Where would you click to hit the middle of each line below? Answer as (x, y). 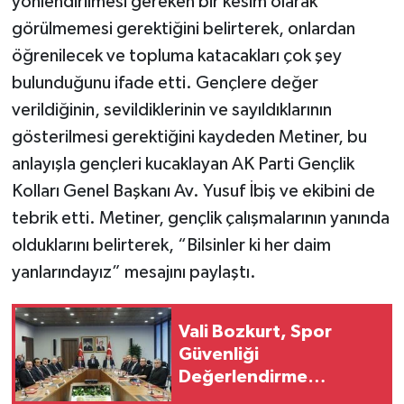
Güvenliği (219, 354)
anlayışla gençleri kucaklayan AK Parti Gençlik (183, 165)
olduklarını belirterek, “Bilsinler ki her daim (171, 246)
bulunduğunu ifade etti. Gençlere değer (165, 83)
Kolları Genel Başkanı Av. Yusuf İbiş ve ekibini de (193, 192)
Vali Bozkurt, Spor (255, 331)
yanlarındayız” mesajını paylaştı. (133, 273)
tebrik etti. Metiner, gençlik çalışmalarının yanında (200, 219)
